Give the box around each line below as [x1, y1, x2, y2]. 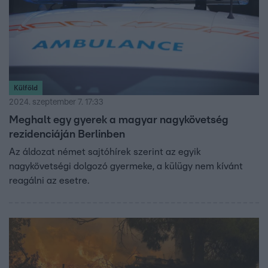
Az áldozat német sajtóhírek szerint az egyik [9, 147, 201, 157]
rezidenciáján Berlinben [9, 129, 125, 141]
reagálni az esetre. [9, 176, 92, 186]
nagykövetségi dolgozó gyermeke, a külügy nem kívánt [9, 162, 243, 172]
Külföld [14, 84, 38, 92]
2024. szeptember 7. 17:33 [9, 98, 103, 107]
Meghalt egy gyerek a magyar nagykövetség [9, 115, 229, 126]
